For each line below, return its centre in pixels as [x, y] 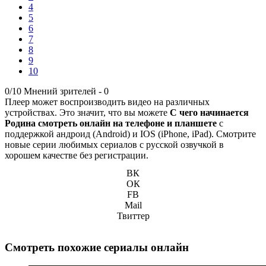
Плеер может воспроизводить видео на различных [107, 102]
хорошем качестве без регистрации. [77, 155]
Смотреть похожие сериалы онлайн [97, 248]
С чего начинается [209, 112]
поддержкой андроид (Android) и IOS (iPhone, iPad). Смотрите [130, 134]
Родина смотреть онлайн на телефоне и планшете [111, 123]
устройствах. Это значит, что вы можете [87, 112]
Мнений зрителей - [64, 91]
